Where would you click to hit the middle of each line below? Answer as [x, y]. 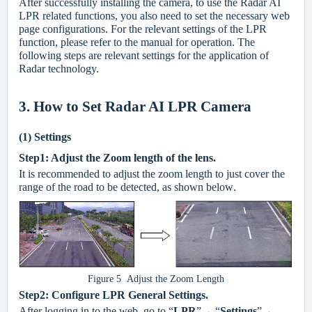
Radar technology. [59, 69]
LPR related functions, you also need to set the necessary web [154, 16]
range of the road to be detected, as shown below [126, 187]
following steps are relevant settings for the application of [144, 56]
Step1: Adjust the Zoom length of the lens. [117, 158]
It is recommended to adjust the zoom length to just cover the [152, 174]
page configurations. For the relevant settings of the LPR [143, 29]
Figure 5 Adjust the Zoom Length [156, 279]
